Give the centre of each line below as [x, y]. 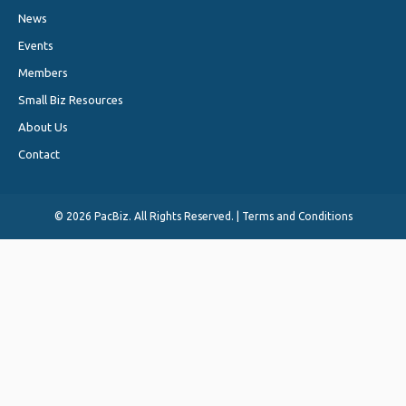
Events [36, 46]
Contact [39, 155]
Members [43, 73]
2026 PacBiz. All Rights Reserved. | [154, 217]
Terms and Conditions [297, 217]
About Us [43, 127]
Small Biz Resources [71, 100]
